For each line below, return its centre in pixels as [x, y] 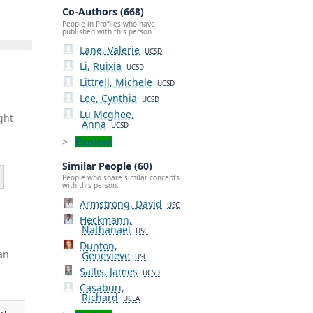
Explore [94, 141]
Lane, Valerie [110, 50]
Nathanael [106, 230]
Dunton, [99, 246]
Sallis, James [109, 272]
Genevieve [106, 256]
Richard [100, 298]
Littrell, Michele [116, 82]
